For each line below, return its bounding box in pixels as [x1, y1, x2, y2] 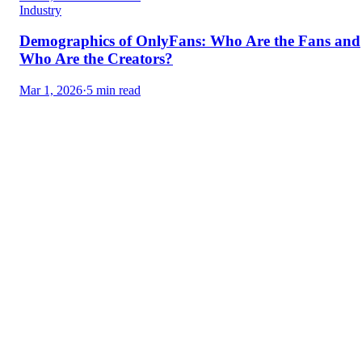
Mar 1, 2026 [19, 83, 82, 98]
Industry [19, 2, 61, 17]
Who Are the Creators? [19, 50, 173, 68]
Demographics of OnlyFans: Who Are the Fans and [19, 32, 360, 50]
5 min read [86, 83, 141, 98]
